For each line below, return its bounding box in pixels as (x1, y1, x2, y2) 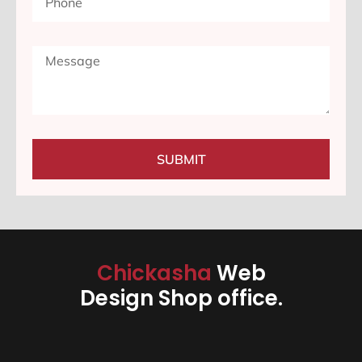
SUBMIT (156, 151, 206, 168)
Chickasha (96, 259, 217, 288)
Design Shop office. (79, 284, 283, 314)
